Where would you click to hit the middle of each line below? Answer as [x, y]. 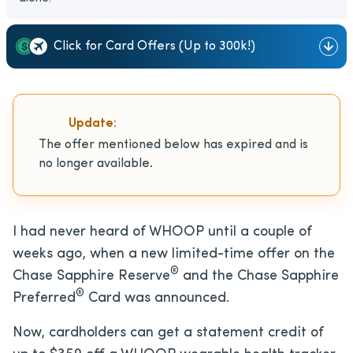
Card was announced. [157, 298]
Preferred [44, 298]
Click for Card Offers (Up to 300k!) [154, 46]
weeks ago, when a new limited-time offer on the [174, 254]
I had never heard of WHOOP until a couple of [162, 232]
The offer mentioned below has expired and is [173, 145]
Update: [93, 124]
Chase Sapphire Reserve [91, 276]
